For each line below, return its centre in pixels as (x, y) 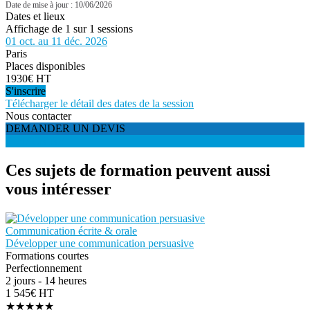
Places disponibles (45, 66)
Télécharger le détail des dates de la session (100, 104)
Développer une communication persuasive (100, 243)
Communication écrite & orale (71, 230)
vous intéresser (58, 189)
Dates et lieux (35, 17)
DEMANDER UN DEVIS (65, 129)
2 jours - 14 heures (46, 280)
